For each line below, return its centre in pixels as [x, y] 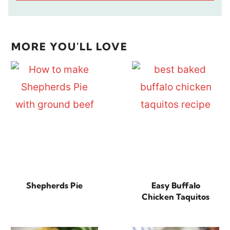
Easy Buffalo [176, 185]
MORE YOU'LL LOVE [70, 47]
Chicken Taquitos [176, 196]
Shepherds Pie [54, 185]
